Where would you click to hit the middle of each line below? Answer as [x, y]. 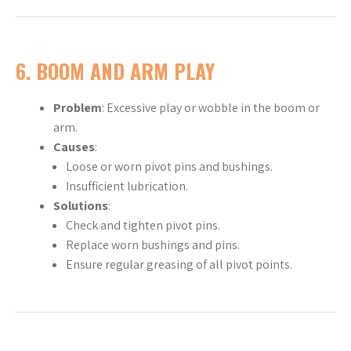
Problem [78, 108]
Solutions [81, 206]
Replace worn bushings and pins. [153, 245]
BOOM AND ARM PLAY [125, 71]
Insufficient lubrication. [127, 186]
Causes [74, 147]
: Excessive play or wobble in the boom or [211, 108]
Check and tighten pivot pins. [143, 226]
